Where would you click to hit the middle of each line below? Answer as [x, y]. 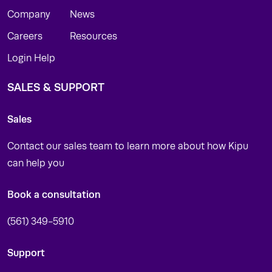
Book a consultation [54, 195]
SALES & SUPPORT [56, 87]
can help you [36, 163]
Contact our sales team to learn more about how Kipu [128, 146]
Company [29, 15]
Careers [25, 36]
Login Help [31, 58]
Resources [93, 36]
